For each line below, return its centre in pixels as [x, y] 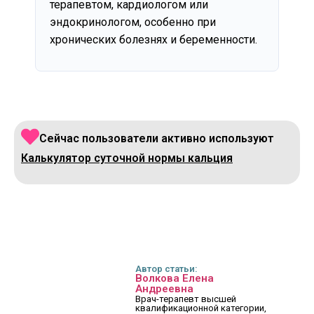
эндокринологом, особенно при [133, 22]
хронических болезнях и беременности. [153, 40]
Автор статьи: [167, 268]
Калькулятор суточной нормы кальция [127, 158]
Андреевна [165, 288]
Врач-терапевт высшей [186, 299]
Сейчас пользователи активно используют [157, 139]
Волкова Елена [175, 278]
